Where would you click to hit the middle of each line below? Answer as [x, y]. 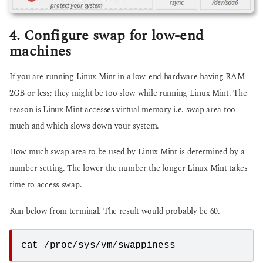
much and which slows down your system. [85, 127]
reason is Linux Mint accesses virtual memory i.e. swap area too [122, 110]
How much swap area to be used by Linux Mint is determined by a [127, 152]
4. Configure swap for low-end [107, 35]
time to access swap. [46, 185]
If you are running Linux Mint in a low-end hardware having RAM [127, 77]
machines [41, 51]
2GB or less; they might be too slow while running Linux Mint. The [128, 94]
